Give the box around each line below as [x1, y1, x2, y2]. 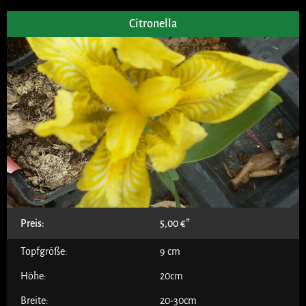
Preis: [20, 217, 44, 229]
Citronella [129, 17, 177, 30]
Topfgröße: [20, 245, 68, 257]
